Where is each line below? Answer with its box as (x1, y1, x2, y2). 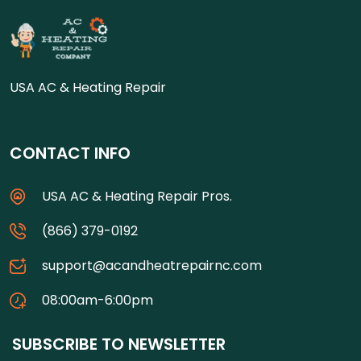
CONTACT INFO (10, 142, 131, 164)
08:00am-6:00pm (42, 291, 153, 309)
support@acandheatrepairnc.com (42, 256, 262, 275)
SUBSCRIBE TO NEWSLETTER (12, 333, 226, 355)
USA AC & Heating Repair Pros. (42, 187, 232, 205)
